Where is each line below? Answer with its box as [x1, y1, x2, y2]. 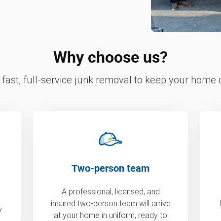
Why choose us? [53, 47, 168, 67]
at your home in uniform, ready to [54, 210, 167, 220]
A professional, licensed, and [61, 186, 160, 196]
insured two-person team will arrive [50, 198, 171, 208]
